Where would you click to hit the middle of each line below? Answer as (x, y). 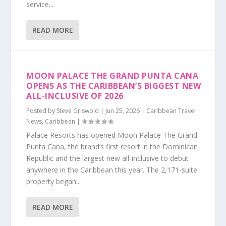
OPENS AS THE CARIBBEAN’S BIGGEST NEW (114, 86)
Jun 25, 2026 (123, 111)
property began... (54, 181)
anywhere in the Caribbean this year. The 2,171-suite (112, 170)
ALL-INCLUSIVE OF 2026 (75, 96)
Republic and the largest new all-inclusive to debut (108, 158)
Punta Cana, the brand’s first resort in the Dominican (112, 147)
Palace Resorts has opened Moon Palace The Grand (112, 135)
